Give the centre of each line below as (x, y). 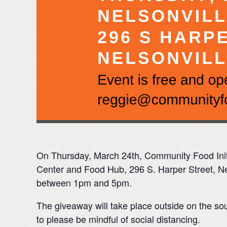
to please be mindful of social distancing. (121, 219)
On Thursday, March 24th (88, 155)
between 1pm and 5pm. (84, 182)
